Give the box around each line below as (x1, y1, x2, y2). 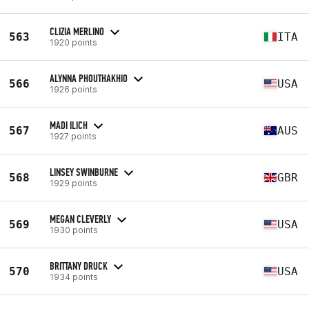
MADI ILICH (50, 118, 88, 132)
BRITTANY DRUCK (50, 259, 108, 272)
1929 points (50, 177, 97, 188)
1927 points (50, 130, 97, 141)
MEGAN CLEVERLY (50, 212, 111, 226)
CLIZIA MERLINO (50, 24, 104, 38)
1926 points (50, 83, 97, 94)
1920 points (50, 37, 97, 48)
